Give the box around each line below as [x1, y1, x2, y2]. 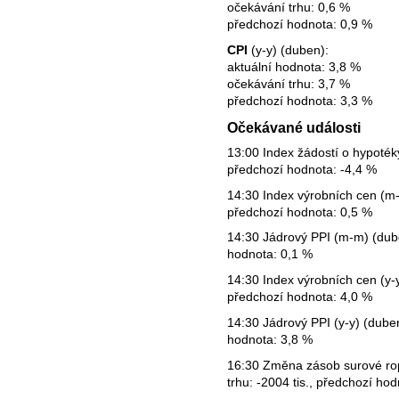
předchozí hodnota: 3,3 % [227, 93, 372, 108]
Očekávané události [227, 119, 361, 136]
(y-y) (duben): [248, 42, 329, 57]
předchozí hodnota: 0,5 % [227, 204, 372, 219]
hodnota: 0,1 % [227, 247, 313, 262]
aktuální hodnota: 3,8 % [227, 59, 361, 74]
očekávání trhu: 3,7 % [227, 76, 350, 91]
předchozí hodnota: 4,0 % [227, 289, 372, 305]
